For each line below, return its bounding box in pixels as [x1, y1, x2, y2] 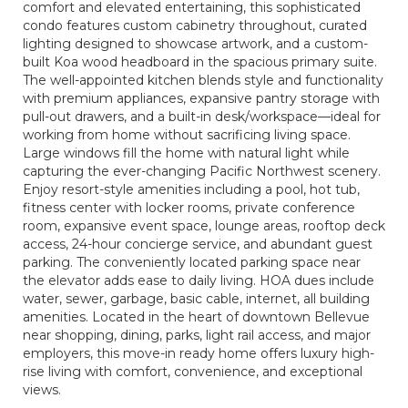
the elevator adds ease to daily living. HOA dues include [23, 272, 374, 289]
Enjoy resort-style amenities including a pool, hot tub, [23, 181, 360, 198]
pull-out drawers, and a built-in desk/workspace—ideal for [23, 108, 381, 125]
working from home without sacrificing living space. [23, 127, 351, 143]
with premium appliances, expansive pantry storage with [23, 90, 380, 107]
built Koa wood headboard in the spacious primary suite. [23, 54, 377, 70]
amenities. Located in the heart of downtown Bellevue [23, 309, 370, 325]
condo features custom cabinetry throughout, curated [23, 17, 367, 34]
